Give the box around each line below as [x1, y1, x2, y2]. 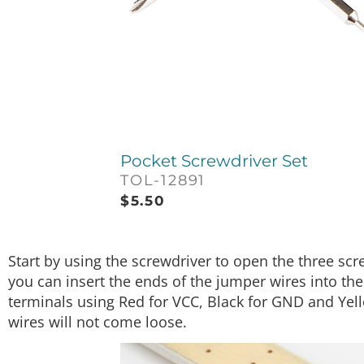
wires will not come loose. [8, 312, 187, 332]
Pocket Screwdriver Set [120, 151, 308, 171]
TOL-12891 [120, 171, 206, 190]
